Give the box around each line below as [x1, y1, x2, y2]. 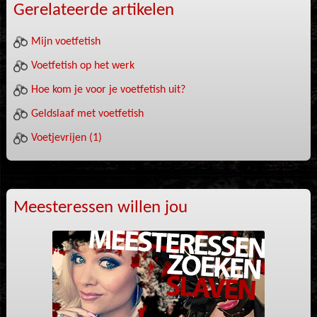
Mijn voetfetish [30, 35, 100, 47]
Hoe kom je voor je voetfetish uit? [30, 83, 185, 96]
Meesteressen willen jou [13, 198, 188, 217]
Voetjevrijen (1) [30, 132, 102, 144]
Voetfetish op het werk [30, 59, 134, 71]
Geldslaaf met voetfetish [30, 108, 144, 120]
